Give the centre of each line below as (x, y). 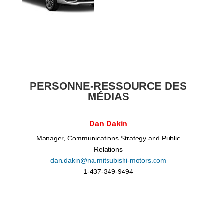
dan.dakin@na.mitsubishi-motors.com (108, 161)
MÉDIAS (108, 97)
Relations (108, 149)
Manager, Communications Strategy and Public (108, 138)
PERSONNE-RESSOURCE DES (108, 86)
